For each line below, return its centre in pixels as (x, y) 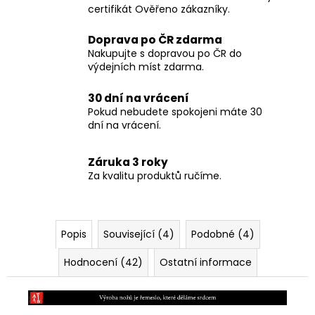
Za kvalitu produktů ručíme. (155, 176)
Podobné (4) (223, 234)
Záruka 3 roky (128, 162)
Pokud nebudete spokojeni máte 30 (175, 111)
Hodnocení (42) (103, 262)
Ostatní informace (205, 262)
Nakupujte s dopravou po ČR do (165, 54)
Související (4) (139, 234)
